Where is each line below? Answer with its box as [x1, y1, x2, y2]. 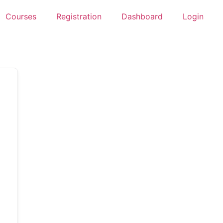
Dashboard [121, 11, 163, 21]
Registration [56, 11, 102, 21]
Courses [5, 11, 36, 21]
